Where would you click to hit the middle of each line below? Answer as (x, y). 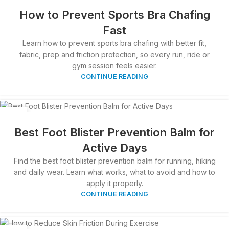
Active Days (114, 147)
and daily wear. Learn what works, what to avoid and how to (114, 172)
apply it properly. (114, 183)
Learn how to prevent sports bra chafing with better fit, (114, 43)
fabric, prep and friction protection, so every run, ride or (114, 55)
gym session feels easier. (114, 66)
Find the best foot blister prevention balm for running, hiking (114, 161)
